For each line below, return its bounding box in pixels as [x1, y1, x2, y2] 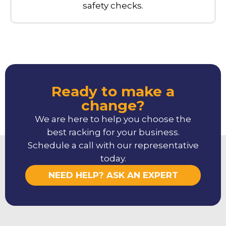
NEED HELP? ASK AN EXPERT [48, 169, 178, 180]
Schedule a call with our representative [27, 140, 199, 150]
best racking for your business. [46, 127, 180, 137]
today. [100, 153, 126, 163]
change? [81, 96, 145, 114]
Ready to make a [51, 82, 175, 100]
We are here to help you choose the [35, 114, 191, 124]
